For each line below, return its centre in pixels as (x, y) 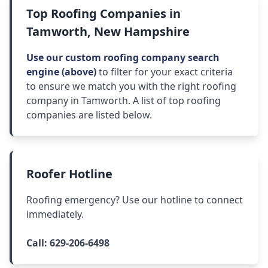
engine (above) (61, 72)
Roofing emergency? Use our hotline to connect (135, 200)
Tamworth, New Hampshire (108, 32)
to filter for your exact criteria (165, 72)
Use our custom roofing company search (123, 58)
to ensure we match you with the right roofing (131, 86)
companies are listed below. (89, 115)
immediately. (55, 214)
